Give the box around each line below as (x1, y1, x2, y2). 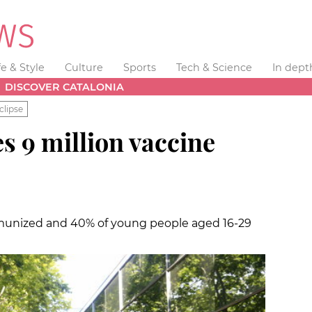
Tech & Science (175, 61, 252, 74)
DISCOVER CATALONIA (5, 80, 125, 93)
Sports (123, 61, 156, 74)
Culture (65, 61, 104, 74)
